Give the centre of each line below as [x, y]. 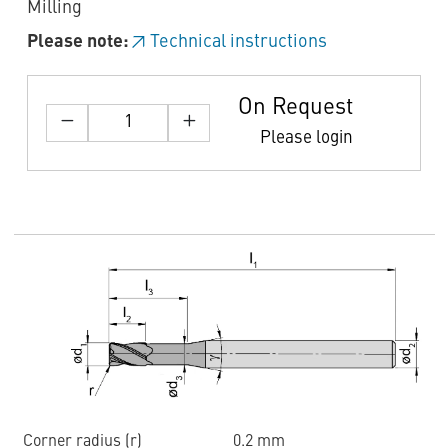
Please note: [78, 41]
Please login [306, 138]
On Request [295, 107]
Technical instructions [238, 41]
